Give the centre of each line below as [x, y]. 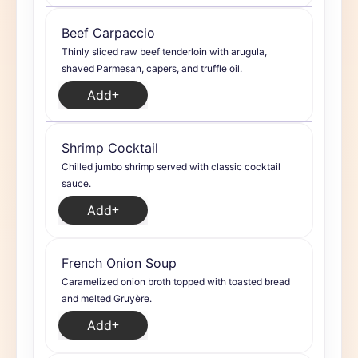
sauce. [76, 183]
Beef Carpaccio [108, 33]
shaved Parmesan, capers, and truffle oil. [152, 68]
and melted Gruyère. [107, 298]
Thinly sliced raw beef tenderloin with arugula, [164, 52]
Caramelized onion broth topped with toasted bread [176, 282]
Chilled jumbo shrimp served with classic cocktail [171, 167]
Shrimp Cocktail [110, 148]
